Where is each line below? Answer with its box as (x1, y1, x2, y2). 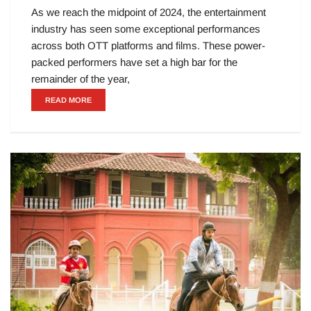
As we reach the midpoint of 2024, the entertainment (31, 6, 266, 19)
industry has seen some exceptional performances (31, 23, 260, 35)
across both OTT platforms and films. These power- (31, 40, 265, 52)
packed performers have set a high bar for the (31, 56, 237, 69)
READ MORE (45, 96, 92, 105)
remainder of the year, (31, 73, 130, 85)
